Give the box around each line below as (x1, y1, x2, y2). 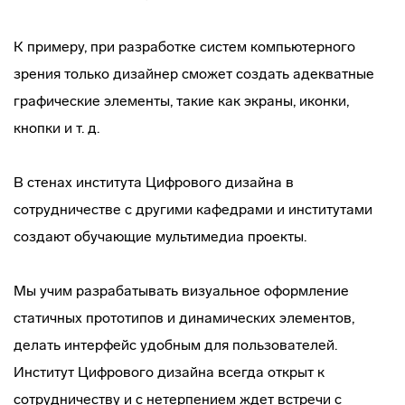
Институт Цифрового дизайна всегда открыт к (14, 363, 325, 381)
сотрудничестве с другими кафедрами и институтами (14, 201, 372, 218)
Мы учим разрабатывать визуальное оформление (14, 282, 349, 299)
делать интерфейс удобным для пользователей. (14, 336, 337, 353)
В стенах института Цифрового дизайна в (14, 174, 294, 191)
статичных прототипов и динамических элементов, (14, 309, 354, 326)
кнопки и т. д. (14, 119, 99, 137)
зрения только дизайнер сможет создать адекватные (14, 65, 374, 82)
